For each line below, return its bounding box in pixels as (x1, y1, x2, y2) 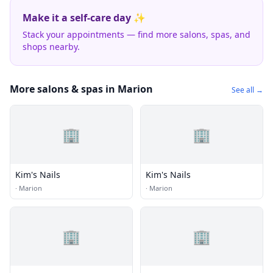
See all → (232, 85, 263, 95)
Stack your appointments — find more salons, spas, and (23, 29, 250, 40)
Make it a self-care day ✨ (23, 11, 146, 24)
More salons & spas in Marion (10, 82, 153, 96)
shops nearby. (23, 41, 80, 52)
